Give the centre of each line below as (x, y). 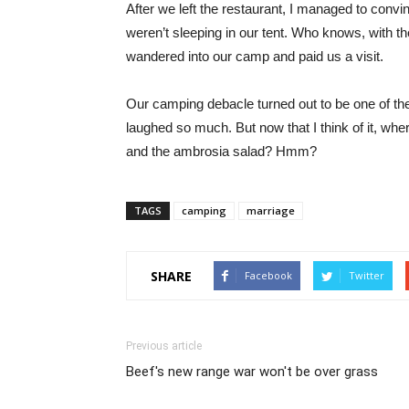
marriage (271, 210)
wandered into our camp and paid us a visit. (255, 56)
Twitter (367, 275)
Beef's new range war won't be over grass (252, 372)
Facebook (268, 275)
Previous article (164, 346)
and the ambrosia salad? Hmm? (221, 151)
